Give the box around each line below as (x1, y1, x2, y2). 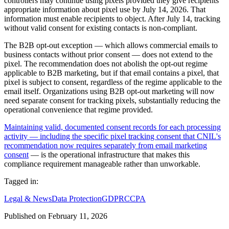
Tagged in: (4, 177, 38, 186)
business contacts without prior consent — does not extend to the (4, 50, 213, 59)
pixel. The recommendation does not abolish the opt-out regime (4, 59, 208, 68)
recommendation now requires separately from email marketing (4, 141, 207, 150)
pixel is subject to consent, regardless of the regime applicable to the (4, 78, 222, 86)
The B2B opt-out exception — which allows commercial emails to (4, 41, 218, 50)
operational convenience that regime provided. (4, 105, 153, 114)
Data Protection (52, 194, 102, 203)
